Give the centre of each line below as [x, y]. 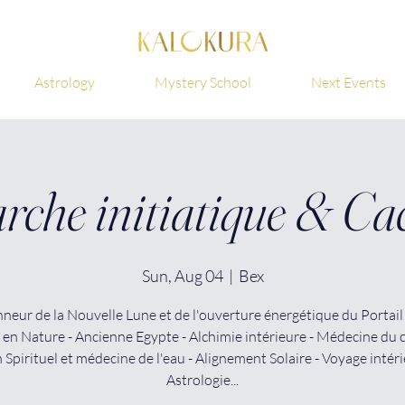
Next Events [348, 82]
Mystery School [203, 82]
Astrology [65, 82]
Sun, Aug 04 [182, 275]
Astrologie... [202, 379]
